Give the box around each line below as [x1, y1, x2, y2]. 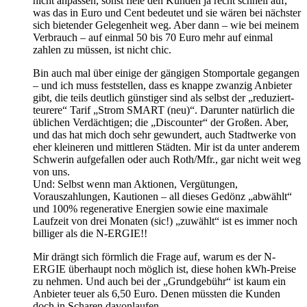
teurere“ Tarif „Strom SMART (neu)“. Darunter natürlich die [33, 103, 295, 116]
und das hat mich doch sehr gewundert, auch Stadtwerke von [33, 128, 296, 140]
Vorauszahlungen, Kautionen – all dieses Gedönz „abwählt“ [33, 190, 292, 202]
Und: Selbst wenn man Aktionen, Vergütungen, [33, 177, 238, 190]
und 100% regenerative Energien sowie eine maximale [33, 202, 268, 214]
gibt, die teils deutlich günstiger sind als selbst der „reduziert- [33, 91, 294, 103]
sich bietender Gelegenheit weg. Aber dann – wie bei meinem [33, 19, 299, 31]
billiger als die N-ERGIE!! [33, 227, 147, 239]
